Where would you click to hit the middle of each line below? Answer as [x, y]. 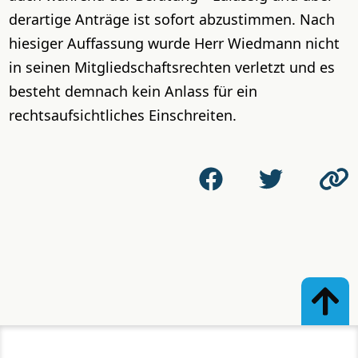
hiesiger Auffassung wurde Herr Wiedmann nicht [175, 43]
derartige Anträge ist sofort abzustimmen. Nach [172, 19]
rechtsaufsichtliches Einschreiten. [123, 115]
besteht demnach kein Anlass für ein [133, 91]
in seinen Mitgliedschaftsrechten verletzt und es [172, 67]
